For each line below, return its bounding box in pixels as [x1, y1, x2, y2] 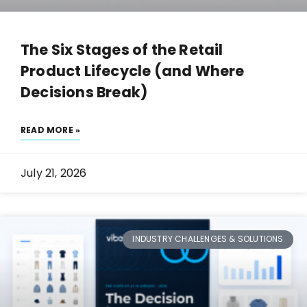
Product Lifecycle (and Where [21, 61, 245, 82]
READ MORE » [21, 124, 81, 136]
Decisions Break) [21, 82, 148, 103]
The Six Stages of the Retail [21, 40, 223, 60]
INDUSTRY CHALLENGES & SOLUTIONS [132, 233, 284, 245]
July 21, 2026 [21, 165, 87, 182]
